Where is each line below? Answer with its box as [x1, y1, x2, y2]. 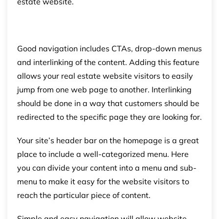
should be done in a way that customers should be [17, 98, 199, 108]
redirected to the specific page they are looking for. [17, 111, 202, 122]
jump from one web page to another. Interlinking [17, 84, 192, 94]
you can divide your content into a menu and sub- [17, 162, 197, 173]
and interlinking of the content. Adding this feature [17, 57, 199, 67]
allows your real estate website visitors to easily [17, 70, 193, 81]
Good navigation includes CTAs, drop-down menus [17, 43, 202, 53]
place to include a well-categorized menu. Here [17, 149, 189, 159]
